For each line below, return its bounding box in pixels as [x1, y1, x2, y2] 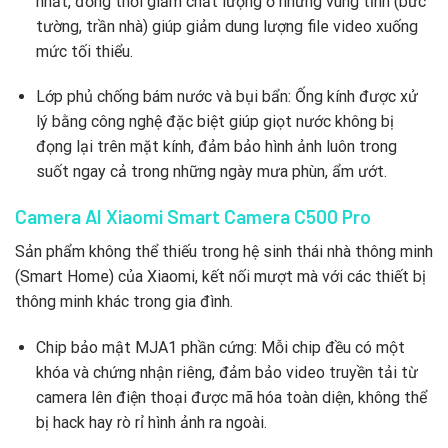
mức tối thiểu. [35, 41, 133, 61]
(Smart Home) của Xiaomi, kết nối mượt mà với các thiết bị [15, 266, 426, 286]
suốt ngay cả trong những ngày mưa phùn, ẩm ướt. [35, 162, 387, 182]
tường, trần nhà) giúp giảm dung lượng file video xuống [35, 16, 418, 36]
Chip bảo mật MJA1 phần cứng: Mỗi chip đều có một [35, 337, 405, 357]
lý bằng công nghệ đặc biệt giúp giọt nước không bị [35, 112, 394, 132]
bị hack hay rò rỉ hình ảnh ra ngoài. [35, 412, 267, 432]
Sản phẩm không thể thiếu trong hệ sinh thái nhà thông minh [15, 241, 433, 261]
